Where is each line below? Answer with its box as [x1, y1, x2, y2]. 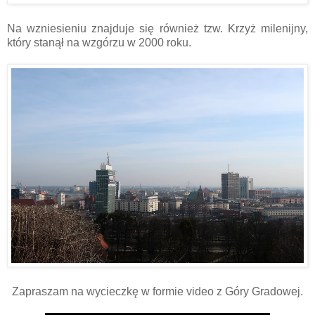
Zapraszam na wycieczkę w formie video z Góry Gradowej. [12, 285, 303, 297]
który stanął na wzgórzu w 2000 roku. [7, 36, 191, 49]
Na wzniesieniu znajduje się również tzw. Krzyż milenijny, [7, 22, 308, 34]
